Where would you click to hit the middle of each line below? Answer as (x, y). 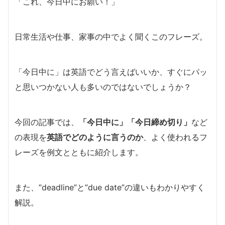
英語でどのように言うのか (95, 137)
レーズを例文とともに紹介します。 (79, 152)
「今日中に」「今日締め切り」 (135, 122)
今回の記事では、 (47, 122)
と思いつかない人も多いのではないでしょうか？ (103, 87)
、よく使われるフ (175, 137)
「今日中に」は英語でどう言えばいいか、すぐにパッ (111, 72)
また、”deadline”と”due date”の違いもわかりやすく (110, 187)
